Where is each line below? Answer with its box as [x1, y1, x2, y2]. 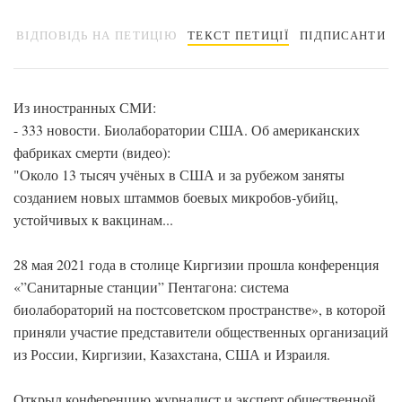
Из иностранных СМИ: [13, 98, 156, 117]
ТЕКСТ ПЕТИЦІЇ [188, 27, 289, 43]
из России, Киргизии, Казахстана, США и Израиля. [13, 345, 330, 363]
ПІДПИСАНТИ [299, 27, 386, 43]
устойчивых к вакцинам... [13, 210, 173, 229]
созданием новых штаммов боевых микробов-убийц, [13, 188, 338, 206]
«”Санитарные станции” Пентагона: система [13, 277, 289, 296]
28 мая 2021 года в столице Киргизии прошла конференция [13, 255, 379, 274]
